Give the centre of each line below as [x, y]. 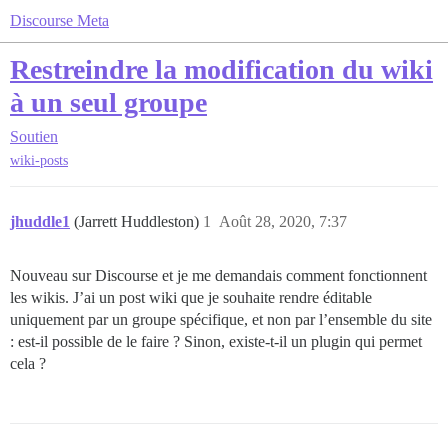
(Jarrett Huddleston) [138, 222]
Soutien [34, 136]
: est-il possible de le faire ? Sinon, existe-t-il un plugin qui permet [216, 342]
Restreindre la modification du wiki [221, 69]
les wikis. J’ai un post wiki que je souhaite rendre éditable [191, 298]
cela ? [28, 364]
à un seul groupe [108, 102]
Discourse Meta [59, 20]
